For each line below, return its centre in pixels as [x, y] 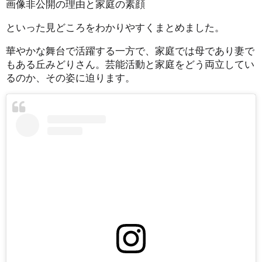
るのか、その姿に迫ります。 [70, 77]
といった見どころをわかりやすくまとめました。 [115, 27]
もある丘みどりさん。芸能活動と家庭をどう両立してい [130, 64]
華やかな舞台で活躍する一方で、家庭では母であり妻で [130, 50]
